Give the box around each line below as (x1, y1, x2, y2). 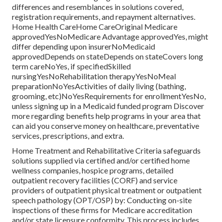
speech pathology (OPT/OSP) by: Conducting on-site (12, 195, 192, 205)
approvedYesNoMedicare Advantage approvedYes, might (12, 32, 208, 42)
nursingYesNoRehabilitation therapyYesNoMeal (12, 71, 176, 81)
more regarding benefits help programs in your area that (12, 111, 201, 121)
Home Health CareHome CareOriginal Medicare (12, 22, 177, 32)
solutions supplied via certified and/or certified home (12, 156, 190, 166)
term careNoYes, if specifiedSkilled (12, 61, 131, 71)
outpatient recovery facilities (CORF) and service (12, 175, 177, 185)
